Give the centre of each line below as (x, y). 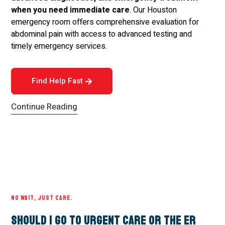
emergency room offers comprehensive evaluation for (105, 22)
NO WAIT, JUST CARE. (42, 198)
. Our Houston (153, 10)
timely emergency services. (59, 46)
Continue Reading (44, 107)
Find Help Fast (58, 81)
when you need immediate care (71, 10)
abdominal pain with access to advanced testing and (102, 34)
